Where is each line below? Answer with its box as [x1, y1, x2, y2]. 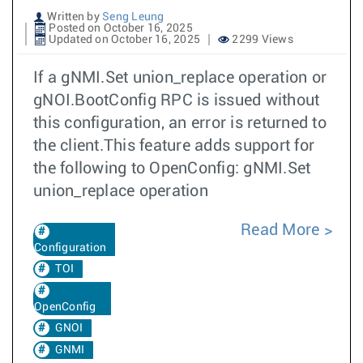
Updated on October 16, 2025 [46, 34, 200, 45]
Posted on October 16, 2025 [46, 23, 193, 34]
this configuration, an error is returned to [33, 115, 327, 131]
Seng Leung [102, 11, 164, 23]
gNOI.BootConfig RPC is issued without [33, 92, 320, 109]
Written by [45, 11, 102, 23]
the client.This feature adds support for [33, 138, 314, 154]
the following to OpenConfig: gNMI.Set [33, 160, 311, 177]
